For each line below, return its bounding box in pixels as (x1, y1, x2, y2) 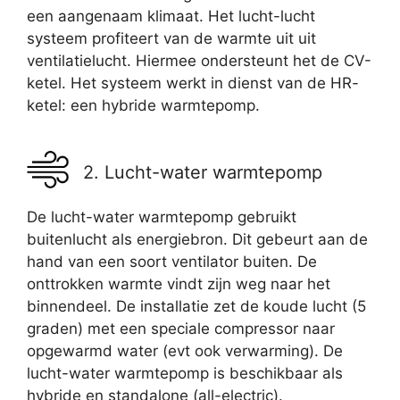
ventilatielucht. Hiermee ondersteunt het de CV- (27, 52, 371, 71)
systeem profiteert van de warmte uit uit (27, 29, 316, 48)
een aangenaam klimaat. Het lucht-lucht (27, 7, 315, 26)
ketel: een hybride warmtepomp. (27, 96, 260, 115)
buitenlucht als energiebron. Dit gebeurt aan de (27, 230, 368, 249)
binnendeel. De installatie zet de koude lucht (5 (27, 297, 366, 316)
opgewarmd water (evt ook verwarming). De (27, 342, 343, 361)
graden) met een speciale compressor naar (27, 320, 335, 338)
